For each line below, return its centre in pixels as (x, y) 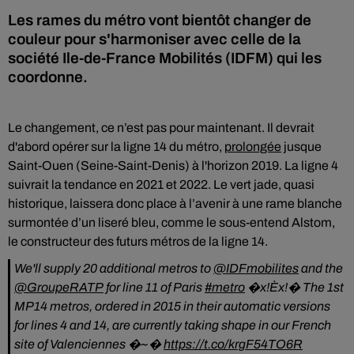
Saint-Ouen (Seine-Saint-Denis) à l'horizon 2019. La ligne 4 (173, 166)
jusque (301, 147)
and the (321, 268)
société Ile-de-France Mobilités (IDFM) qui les (165, 58)
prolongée (253, 147)
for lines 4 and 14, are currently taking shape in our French (173, 325)
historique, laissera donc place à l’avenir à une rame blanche (175, 203)
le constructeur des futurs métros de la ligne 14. (138, 241)
